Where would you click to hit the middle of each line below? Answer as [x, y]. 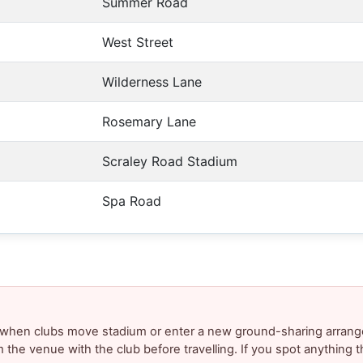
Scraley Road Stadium [170, 162]
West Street [138, 43]
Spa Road [132, 201]
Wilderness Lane [152, 82]
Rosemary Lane [149, 122]
